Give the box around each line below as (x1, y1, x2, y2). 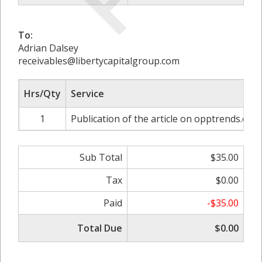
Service (71, 87, 104, 100)
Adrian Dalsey (18, 41, 78, 54)
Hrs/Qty (24, 87, 61, 100)
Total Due (77, 221, 122, 235)
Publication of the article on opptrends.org (71, 112, 258, 125)
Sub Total (80, 150, 122, 164)
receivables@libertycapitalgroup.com (18, 54, 180, 67)
